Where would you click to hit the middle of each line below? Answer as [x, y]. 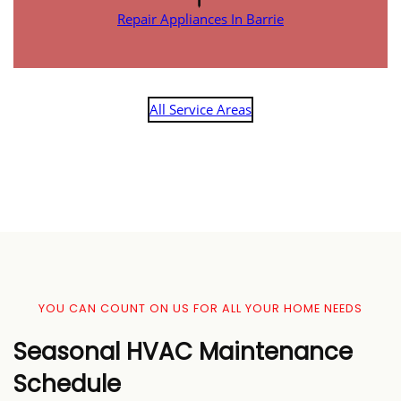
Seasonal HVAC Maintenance [183, 352]
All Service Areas [200, 110]
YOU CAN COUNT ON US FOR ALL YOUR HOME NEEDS [200, 309]
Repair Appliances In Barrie [200, 19]
